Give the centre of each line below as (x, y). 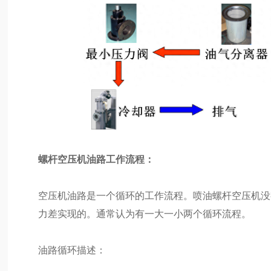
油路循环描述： (72, 250)
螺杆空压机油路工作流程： (96, 159)
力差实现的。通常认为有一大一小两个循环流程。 (145, 214)
